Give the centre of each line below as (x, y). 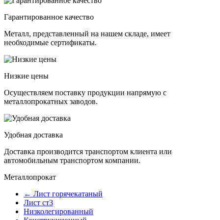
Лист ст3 (38, 203)
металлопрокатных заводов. (51, 102)
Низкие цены (26, 76)
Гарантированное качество (49, 17)
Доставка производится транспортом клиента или (88, 152)
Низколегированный (58, 212)
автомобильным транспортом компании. (72, 161)
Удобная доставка (33, 135)
